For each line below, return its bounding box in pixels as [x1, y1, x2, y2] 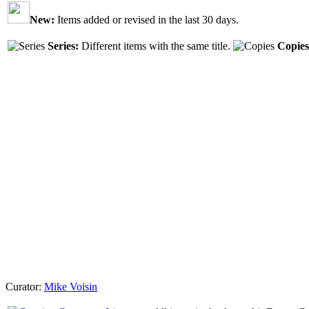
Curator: [6, 281, 44, 292]
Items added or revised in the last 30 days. [54, 14, 239, 26]
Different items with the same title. [79, 40, 230, 52]
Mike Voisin [44, 281, 97, 292]
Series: [48, 40, 79, 52]
